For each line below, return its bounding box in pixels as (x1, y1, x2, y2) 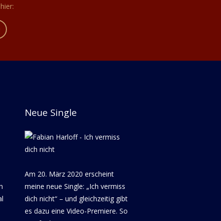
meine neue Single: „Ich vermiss (25, 181, 125, 191)
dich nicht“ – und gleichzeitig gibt (25, 193, 128, 203)
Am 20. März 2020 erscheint (25, 169, 114, 179)
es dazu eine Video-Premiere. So (25, 206, 128, 216)
